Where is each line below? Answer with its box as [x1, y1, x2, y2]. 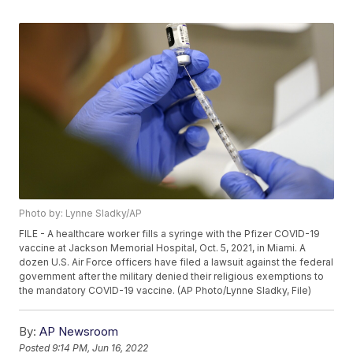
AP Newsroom [39, 324, 119, 340]
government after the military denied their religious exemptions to [19, 270, 325, 283]
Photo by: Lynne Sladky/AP [19, 207, 143, 220]
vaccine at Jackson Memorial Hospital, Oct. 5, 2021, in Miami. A [19, 242, 307, 255]
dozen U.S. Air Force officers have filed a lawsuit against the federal [19, 256, 334, 269]
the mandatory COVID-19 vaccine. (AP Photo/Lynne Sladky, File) [19, 284, 312, 297]
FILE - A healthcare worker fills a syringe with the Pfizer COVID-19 [19, 228, 321, 240]
